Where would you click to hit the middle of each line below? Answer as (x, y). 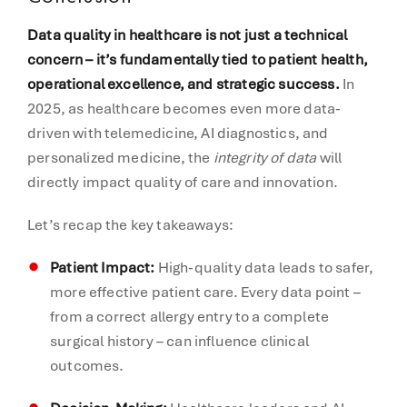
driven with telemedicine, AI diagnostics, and (178, 133)
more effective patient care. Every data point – (205, 292)
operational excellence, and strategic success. (184, 84)
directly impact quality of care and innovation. (183, 182)
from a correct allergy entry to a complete (190, 316)
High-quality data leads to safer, (264, 267)
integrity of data (265, 157)
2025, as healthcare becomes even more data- (184, 108)
